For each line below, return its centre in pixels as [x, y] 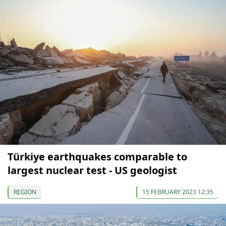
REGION [25, 192]
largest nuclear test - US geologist [92, 170]
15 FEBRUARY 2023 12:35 [178, 192]
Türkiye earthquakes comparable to [97, 156]
